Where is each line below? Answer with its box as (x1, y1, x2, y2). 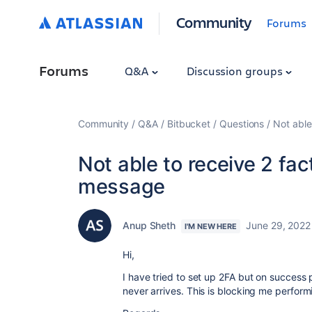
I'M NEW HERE (185, 221, 237, 231)
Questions (219, 118, 265, 130)
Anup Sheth (123, 219, 176, 231)
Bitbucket (166, 118, 211, 130)
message (78, 174, 165, 198)
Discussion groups (186, 63, 286, 78)
